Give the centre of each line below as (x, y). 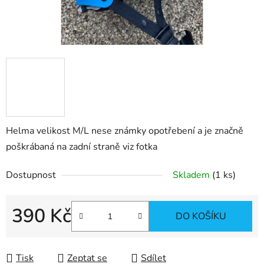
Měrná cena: (37, 235)
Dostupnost (31, 175)
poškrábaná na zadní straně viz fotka (82, 147)
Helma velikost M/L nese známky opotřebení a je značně (125, 131)
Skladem (192, 175)
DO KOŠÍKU (201, 217)
